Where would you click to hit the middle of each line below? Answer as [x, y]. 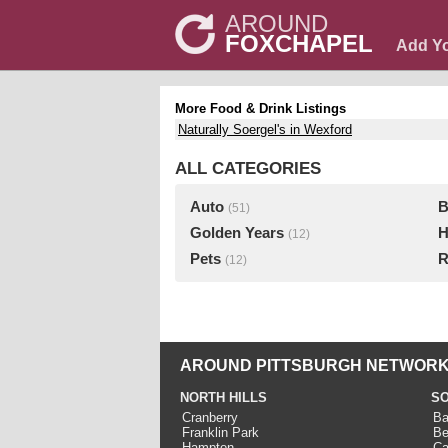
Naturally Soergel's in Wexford [265, 129]
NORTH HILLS [223, 397]
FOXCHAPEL [299, 43]
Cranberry [210, 417]
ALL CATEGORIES [248, 168]
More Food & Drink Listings [260, 108]
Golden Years [237, 233]
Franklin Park [220, 432]
